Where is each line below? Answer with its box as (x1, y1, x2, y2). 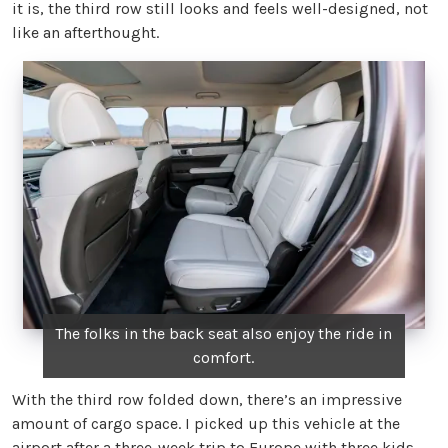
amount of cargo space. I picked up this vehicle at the (12, 414, 400, 434)
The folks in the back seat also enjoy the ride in (55, 324, 393, 344)
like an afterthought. (12, 22, 159, 42)
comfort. (193, 348, 255, 368)
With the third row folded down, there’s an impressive (12, 390, 402, 410)
